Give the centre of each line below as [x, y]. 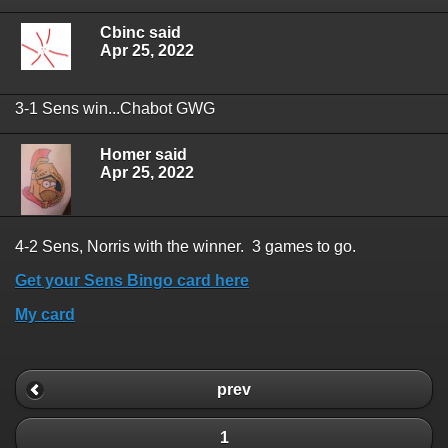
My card [45, 314]
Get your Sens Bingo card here [132, 280]
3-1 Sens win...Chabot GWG [115, 109]
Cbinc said [140, 33]
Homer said [143, 154]
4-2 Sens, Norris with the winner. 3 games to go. [185, 246]
